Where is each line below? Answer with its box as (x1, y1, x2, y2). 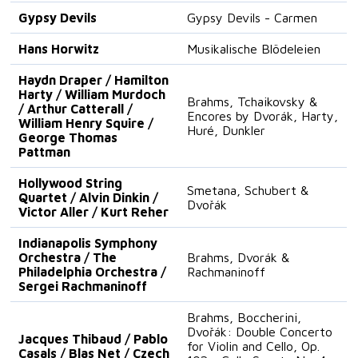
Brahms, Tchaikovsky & (187, 93, 318, 109)
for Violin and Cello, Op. (187, 338, 320, 353)
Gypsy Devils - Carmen (187, 10, 318, 25)
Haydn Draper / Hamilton (18, 72, 169, 87)
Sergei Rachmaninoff (18, 278, 148, 293)
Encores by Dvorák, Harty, (187, 108, 339, 123)
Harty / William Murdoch (18, 86, 166, 101)
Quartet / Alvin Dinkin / (18, 189, 159, 205)
